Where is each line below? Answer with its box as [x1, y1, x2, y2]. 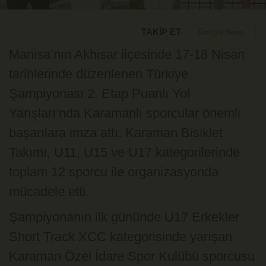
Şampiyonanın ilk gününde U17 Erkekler [9, 209, 239, 224]
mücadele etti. [9, 183, 89, 199]
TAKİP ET [141, 27, 181, 37]
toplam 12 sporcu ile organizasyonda [9, 164, 218, 179]
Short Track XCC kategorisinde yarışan [9, 229, 232, 244]
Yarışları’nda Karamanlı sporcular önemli [9, 105, 240, 121]
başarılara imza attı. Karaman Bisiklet [9, 125, 223, 140]
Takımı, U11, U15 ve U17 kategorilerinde [9, 144, 240, 160]
